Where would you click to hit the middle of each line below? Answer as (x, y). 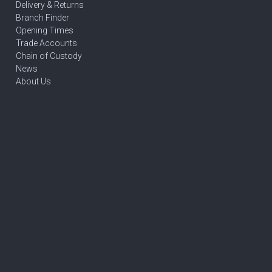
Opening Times (45, 30)
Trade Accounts (46, 43)
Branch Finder (42, 18)
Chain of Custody (49, 56)
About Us (33, 81)
